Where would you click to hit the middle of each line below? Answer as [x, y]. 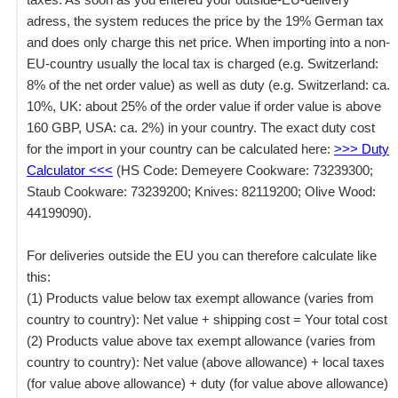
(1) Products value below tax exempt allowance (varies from [200, 298]
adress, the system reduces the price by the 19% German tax [205, 21]
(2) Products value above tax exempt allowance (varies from [201, 341]
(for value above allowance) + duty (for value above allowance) [207, 384]
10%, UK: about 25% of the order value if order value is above [204, 107]
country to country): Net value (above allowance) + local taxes [206, 362]
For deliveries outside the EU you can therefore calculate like [202, 256]
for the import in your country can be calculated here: [180, 149]
